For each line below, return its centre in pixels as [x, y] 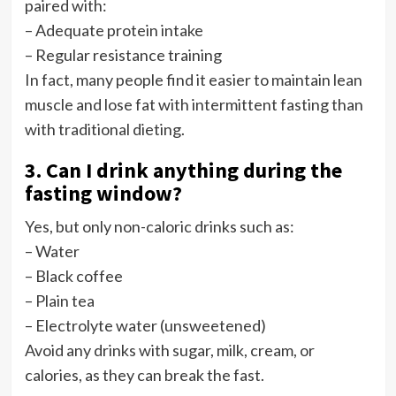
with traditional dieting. [104, 129]
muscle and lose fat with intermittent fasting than [194, 104]
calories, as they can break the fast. [144, 374]
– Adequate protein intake [114, 30]
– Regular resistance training [123, 54]
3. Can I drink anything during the [183, 170]
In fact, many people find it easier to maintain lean [193, 79]
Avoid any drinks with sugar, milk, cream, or [169, 350]
